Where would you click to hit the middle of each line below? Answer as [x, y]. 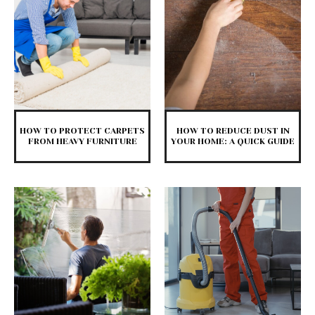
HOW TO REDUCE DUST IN [233, 131]
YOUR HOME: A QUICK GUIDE [233, 142]
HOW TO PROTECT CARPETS [82, 131]
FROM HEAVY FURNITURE [82, 142]
